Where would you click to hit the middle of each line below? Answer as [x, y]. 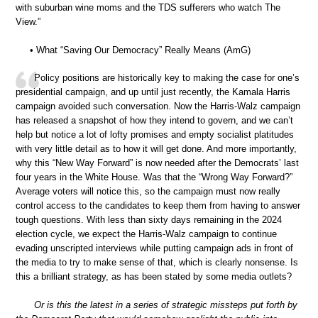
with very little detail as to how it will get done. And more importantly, [156, 149]
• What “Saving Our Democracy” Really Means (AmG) [140, 50]
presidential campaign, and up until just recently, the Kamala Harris [153, 92]
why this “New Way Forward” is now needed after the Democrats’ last [157, 163]
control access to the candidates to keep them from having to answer [158, 206]
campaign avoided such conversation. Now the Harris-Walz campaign [158, 106]
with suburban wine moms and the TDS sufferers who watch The [148, 8]
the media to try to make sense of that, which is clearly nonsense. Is [157, 263]
